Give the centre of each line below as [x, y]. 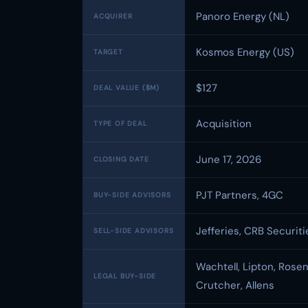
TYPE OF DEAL [120, 123]
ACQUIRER [113, 16]
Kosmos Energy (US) [245, 52]
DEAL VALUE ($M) [126, 88]
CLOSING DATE [121, 159]
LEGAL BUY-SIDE [125, 276]
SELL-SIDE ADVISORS [134, 231]
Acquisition [224, 124]
